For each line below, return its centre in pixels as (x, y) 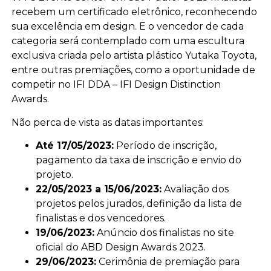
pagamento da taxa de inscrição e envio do (138, 160)
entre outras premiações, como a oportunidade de (133, 70)
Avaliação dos (195, 189)
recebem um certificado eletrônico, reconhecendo (134, 12)
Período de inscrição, (165, 145)
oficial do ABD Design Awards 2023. (120, 247)
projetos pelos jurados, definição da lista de (139, 203)
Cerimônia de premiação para (168, 261)
